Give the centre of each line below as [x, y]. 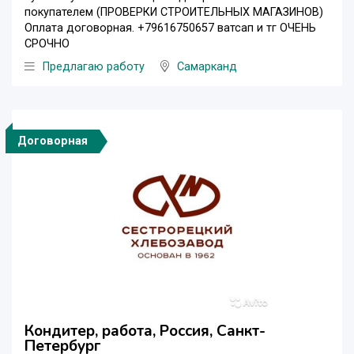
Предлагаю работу [94, 66]
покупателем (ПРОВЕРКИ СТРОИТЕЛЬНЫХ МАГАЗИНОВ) [174, 12]
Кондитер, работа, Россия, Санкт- [145, 331]
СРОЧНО [47, 43]
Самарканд [207, 66]
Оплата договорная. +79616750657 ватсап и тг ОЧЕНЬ [170, 28]
